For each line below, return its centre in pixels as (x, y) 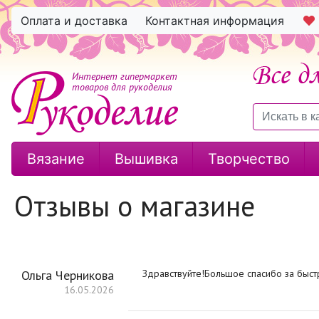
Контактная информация (215, 21)
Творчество (249, 159)
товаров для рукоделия (122, 87)
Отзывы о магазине (135, 206)
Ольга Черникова (68, 275)
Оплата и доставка (74, 21)
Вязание (56, 159)
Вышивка (146, 159)
